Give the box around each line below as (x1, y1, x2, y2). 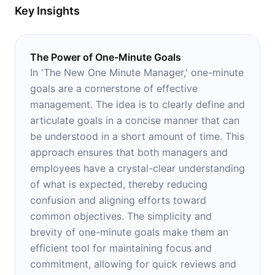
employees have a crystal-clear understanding (30, 161, 245, 174)
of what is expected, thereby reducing (30, 177, 207, 190)
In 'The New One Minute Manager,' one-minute (30, 66, 244, 79)
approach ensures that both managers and (30, 145, 228, 158)
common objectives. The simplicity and (30, 209, 212, 222)
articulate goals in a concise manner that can (30, 114, 239, 126)
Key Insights (15, 4, 80, 17)
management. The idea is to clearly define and (30, 98, 245, 110)
